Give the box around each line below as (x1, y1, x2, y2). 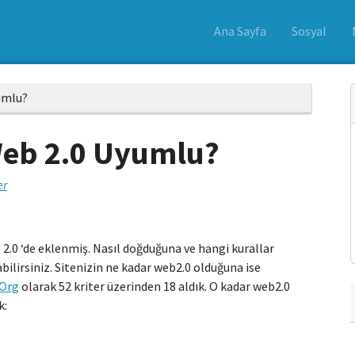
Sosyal (292, 22, 326, 39)
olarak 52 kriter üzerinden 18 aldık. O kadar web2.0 (19, 278, 290, 295)
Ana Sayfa (214, 22, 266, 39)
